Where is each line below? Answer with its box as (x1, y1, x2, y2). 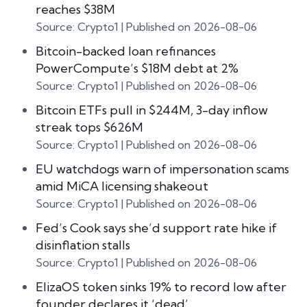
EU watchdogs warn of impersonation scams (36, 161, 289, 177)
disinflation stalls (36, 237, 130, 253)
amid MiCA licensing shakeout (36, 178, 208, 194)
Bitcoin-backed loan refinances (36, 43, 216, 59)
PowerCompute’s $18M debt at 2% (36, 60, 238, 76)
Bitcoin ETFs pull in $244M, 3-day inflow (36, 102, 268, 118)
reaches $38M (36, 1, 115, 17)
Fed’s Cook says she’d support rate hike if (36, 220, 277, 236)
